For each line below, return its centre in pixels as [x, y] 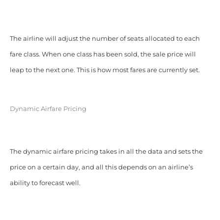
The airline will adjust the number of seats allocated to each [105, 38]
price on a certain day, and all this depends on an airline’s [101, 167]
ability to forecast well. [45, 183]
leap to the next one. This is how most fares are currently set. [105, 70]
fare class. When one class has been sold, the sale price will [103, 54]
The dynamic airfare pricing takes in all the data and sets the [106, 152]
